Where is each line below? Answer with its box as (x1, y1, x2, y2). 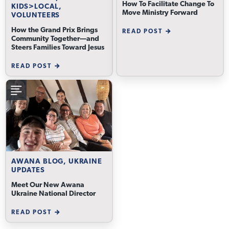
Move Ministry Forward (122, 9, 198, 17)
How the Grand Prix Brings (11, 27, 98, 34)
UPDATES (11, 167, 45, 174)
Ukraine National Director (11, 190, 96, 198)
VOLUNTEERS (11, 12, 60, 19)
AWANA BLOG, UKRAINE (11, 158, 102, 166)
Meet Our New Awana (11, 181, 84, 189)
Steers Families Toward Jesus (11, 44, 104, 52)
